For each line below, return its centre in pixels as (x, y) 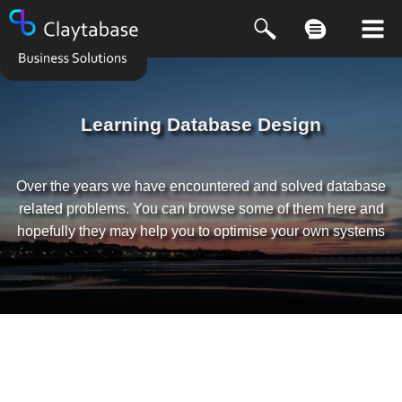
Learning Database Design (201, 124)
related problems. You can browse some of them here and (201, 208)
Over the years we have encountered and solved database (201, 186)
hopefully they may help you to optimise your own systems (201, 231)
